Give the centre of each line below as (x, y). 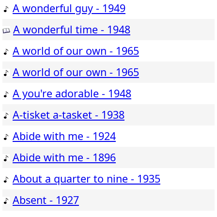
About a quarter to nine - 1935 (86, 179)
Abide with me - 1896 (64, 157)
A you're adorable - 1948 (72, 93)
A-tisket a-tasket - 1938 (69, 115)
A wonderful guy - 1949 (69, 8)
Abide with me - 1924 (64, 136)
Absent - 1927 (46, 200)
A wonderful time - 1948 (72, 30)
